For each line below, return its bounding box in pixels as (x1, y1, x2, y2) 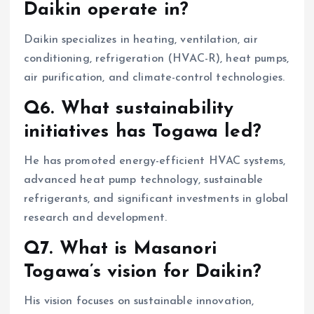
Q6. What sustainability (24, 99, 234, 118)
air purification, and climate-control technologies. (24, 71, 285, 83)
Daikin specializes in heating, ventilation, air (24, 34, 258, 46)
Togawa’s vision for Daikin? (24, 263, 261, 282)
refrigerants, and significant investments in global (24, 193, 289, 205)
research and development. (24, 212, 168, 224)
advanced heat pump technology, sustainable (24, 174, 263, 186)
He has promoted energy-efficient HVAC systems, (24, 155, 286, 167)
